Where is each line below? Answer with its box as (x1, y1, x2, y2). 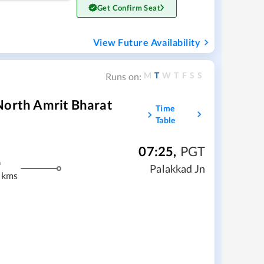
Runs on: (105, 71, 142, 82)
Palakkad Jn (150, 161, 205, 175)
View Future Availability (93, 37, 200, 48)
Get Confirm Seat (97, 3, 160, 13)
